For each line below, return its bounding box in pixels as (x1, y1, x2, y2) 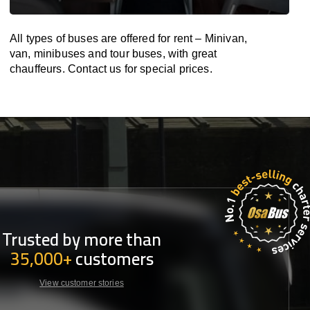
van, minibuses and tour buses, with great (10, 48, 217, 60)
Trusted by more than (2, 223, 161, 255)
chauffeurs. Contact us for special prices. (10, 63, 212, 75)
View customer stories (39, 278, 124, 288)
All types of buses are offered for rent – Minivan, (10, 33, 248, 44)
